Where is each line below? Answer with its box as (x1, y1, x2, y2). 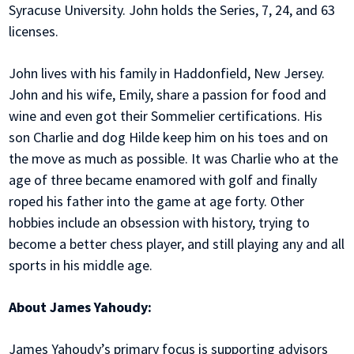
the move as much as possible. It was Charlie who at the (9, 149, 339, 168)
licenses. (9, 22, 59, 41)
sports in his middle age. (9, 256, 153, 275)
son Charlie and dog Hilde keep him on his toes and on (9, 128, 329, 147)
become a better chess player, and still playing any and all (9, 235, 345, 254)
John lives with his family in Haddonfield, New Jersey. (9, 64, 326, 83)
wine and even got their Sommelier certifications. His (9, 107, 323, 126)
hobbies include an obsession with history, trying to (9, 213, 311, 232)
